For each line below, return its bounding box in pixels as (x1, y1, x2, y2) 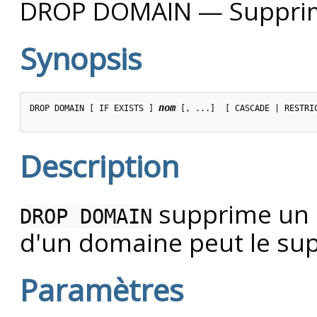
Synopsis (20, 38, 142, 79)
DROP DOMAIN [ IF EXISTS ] (29, 103, 158, 114)
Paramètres (20, 269, 183, 310)
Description (20, 144, 179, 186)
